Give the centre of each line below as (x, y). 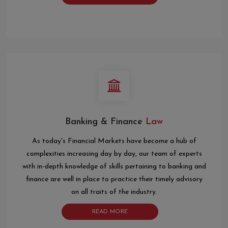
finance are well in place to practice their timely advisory (114, 180)
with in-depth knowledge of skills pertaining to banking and (114, 167)
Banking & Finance (104, 122)
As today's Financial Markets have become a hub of (114, 141)
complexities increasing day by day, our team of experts (114, 154)
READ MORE (110, 212)
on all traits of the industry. (114, 192)
